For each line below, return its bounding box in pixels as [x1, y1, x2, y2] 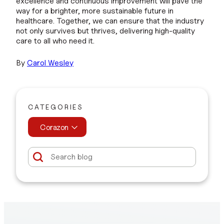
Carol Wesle [27, 57, 69, 67]
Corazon [40, 122, 68, 132]
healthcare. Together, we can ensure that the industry [16, 15, 204, 25]
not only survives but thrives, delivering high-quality [16, 25, 195, 35]
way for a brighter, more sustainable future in [16, 5, 173, 15]
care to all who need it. [16, 35, 94, 45]
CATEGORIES [28, 102, 83, 111]
